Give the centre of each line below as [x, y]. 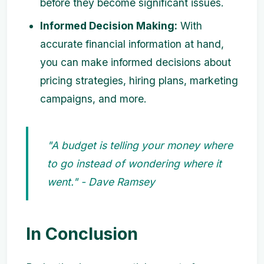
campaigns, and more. [93, 99]
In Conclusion [82, 234]
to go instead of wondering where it [134, 164]
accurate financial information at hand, [132, 44]
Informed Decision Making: [109, 26]
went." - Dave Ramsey [101, 182]
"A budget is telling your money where [140, 146]
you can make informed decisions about [136, 62]
